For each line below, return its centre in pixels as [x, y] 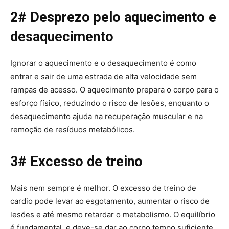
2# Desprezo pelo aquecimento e [113, 17]
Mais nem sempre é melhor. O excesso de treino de [103, 188]
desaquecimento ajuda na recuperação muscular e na [107, 116]
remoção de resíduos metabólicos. [73, 129]
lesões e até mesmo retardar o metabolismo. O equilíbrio [113, 214]
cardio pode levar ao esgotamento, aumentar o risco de [110, 201]
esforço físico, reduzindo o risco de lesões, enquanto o [110, 103]
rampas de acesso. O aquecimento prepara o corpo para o [114, 89]
